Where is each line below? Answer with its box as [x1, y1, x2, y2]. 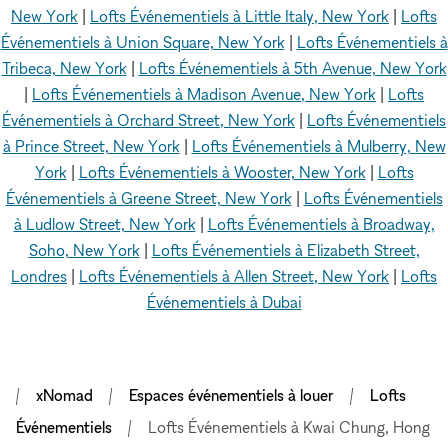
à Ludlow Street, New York [13, 214, 196, 234]
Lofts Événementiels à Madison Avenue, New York [32, 84, 376, 104]
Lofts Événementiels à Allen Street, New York [79, 266, 389, 286]
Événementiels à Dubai [146, 292, 302, 312]
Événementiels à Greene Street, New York [5, 188, 292, 208]
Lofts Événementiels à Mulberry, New [191, 136, 446, 156]
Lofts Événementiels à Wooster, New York [78, 162, 366, 182]
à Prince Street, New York [2, 136, 180, 156]
